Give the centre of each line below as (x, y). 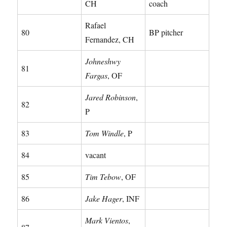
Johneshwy (103, 61)
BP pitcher (166, 32)
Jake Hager (104, 198)
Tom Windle (105, 133)
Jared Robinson (111, 97)
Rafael (96, 25)
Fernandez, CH (110, 39)
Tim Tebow (103, 176)
